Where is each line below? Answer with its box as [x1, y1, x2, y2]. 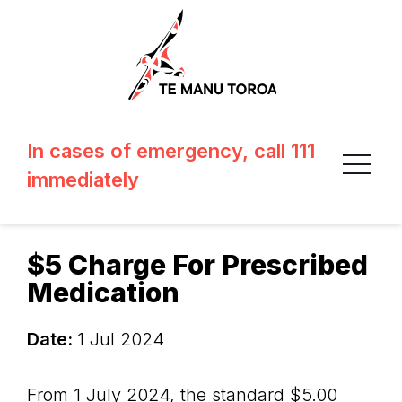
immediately [27, 168, 139, 191]
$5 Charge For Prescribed [27, 249, 368, 281]
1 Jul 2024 [77, 328, 164, 350]
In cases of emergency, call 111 [27, 139, 315, 162]
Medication [27, 276, 179, 309]
